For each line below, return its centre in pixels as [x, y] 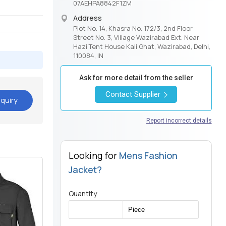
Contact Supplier [134, 95]
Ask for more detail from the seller [136, 78]
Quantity [82, 194]
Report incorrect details [179, 121]
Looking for [94, 156]
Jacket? [85, 170]
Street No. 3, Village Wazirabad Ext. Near [136, 38]
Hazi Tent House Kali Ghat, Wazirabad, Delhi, [142, 47]
